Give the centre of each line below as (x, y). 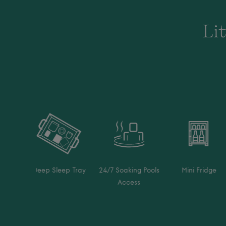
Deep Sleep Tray (59, 171)
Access (129, 183)
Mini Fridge (199, 171)
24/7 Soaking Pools (129, 171)
